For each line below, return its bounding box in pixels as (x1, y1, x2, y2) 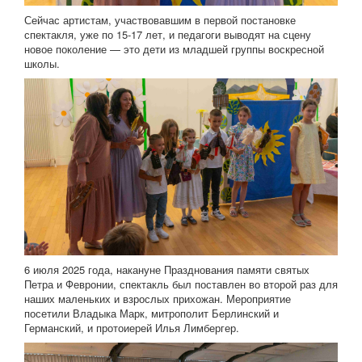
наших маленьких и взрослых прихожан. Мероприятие (24, 290, 291, 306)
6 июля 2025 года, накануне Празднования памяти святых (24, 261, 309, 277)
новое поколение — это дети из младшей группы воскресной (24, 41, 324, 57)
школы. (24, 56, 60, 72)
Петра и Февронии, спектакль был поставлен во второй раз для (24, 276, 338, 292)
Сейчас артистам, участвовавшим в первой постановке (24, 12, 296, 28)
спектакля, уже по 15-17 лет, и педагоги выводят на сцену (24, 27, 311, 43)
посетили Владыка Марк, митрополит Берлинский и (24, 305, 279, 321)
